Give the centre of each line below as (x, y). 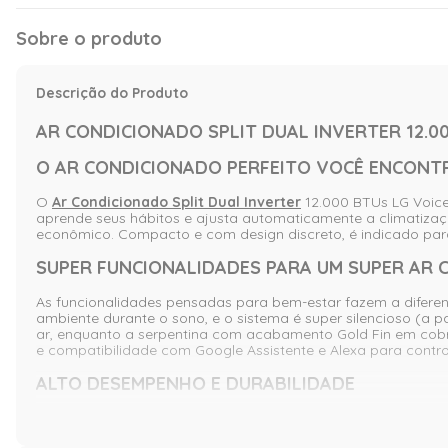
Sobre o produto (89, 38)
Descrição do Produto (112, 92)
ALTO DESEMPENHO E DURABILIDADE (195, 383)
